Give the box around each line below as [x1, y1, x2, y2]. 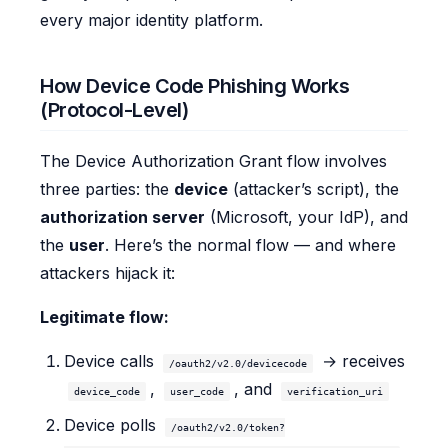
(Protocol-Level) [40, 97, 188, 122]
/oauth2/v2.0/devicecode [169, 357, 307, 369]
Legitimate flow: [40, 306, 169, 327]
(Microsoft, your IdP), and [205, 206, 408, 227]
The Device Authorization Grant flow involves [40, 150, 387, 171]
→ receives [317, 350, 405, 371]
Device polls [64, 414, 161, 435]
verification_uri [287, 385, 383, 397]
